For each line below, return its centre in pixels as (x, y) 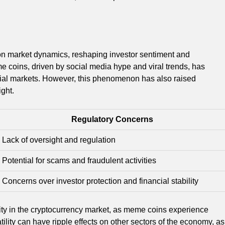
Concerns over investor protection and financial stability (100, 181)
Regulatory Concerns (112, 119)
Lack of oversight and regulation (59, 140)
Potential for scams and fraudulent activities (79, 160)
